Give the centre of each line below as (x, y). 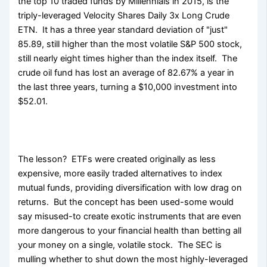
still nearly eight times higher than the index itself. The (128, 59)
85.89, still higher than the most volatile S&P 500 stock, (130, 44)
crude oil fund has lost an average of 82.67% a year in (126, 73)
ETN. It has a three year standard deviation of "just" (123, 30)
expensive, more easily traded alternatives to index (120, 174)
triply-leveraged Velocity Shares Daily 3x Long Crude (124, 16)
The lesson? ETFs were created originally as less (117, 159)
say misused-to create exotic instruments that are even (130, 217)
